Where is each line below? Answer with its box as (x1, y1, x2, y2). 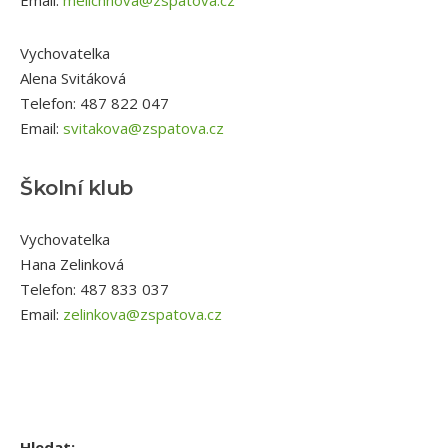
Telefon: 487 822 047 (20, 93, 169, 114)
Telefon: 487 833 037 (20, 279, 169, 300)
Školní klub (20, 174, 133, 200)
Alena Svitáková (20, 68, 126, 89)
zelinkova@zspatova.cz (63, 304, 222, 325)
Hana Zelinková (20, 254, 124, 275)
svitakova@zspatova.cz (63, 118, 224, 139)
